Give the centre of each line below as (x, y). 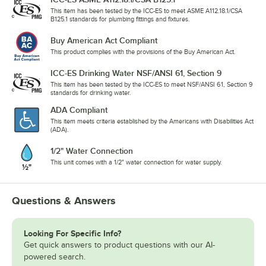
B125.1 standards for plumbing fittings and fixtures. (120, 19)
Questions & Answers (64, 200)
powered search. (55, 256)
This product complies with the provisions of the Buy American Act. (143, 51)
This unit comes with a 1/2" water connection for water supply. (136, 162)
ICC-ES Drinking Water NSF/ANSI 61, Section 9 (136, 73)
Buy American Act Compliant (104, 40)
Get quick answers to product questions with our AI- (119, 245)
